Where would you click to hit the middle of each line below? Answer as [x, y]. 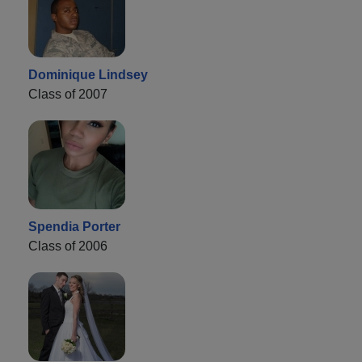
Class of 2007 [68, 94]
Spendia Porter [74, 226]
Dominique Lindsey [88, 74]
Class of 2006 [68, 246]
